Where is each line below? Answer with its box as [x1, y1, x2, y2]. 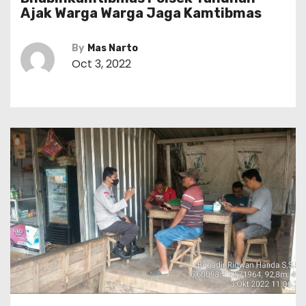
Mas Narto [87, 42, 138, 54]
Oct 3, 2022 [72, 56, 131, 72]
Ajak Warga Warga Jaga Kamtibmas [20, 5, 262, 21]
